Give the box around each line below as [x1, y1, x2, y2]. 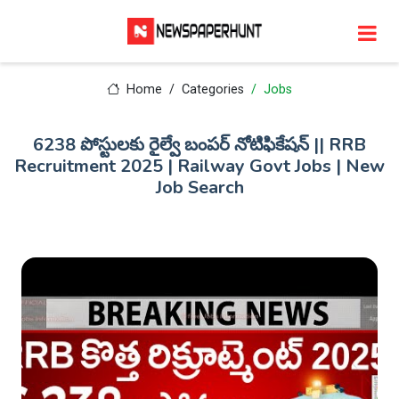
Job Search [155, 175, 244, 199]
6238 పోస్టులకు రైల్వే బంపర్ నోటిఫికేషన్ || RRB [33, 133, 366, 157]
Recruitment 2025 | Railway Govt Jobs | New [14, 154, 385, 178]
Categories [181, 82, 244, 97]
